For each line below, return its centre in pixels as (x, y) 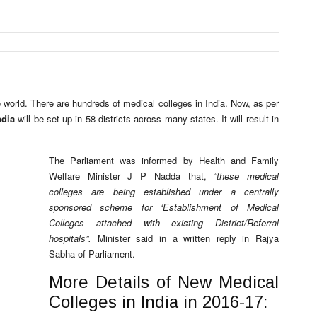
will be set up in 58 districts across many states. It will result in (147, 119)
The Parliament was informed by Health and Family (164, 160)
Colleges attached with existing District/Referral (164, 223)
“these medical (247, 176)
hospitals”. (70, 238)
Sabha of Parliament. (92, 254)
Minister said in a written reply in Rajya (185, 238)
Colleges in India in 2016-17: (158, 302)
